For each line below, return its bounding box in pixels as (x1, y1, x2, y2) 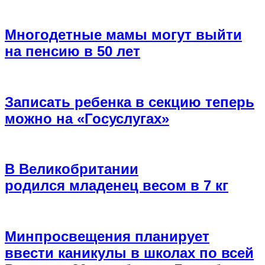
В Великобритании (5, 161, 138, 177)
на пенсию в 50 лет (5, 43, 140, 59)
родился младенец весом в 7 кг (5, 177, 228, 194)
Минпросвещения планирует (5, 228, 209, 245)
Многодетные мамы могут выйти (5, 26, 242, 43)
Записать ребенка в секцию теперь (5, 93, 254, 110)
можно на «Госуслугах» (5, 110, 169, 127)
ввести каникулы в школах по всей (5, 245, 254, 261)
